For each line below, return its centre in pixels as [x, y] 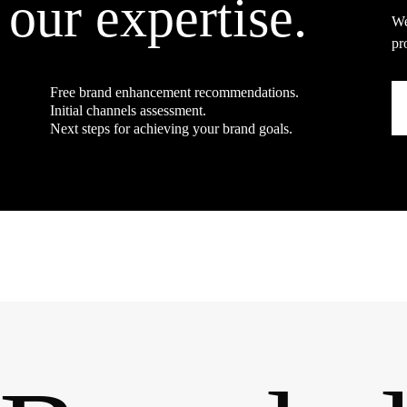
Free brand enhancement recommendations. [174, 92]
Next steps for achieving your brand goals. [171, 128]
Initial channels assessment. [128, 110]
